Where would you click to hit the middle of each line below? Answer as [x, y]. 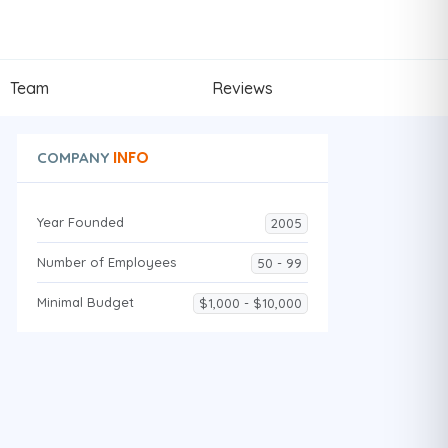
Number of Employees [106, 261]
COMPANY [72, 157]
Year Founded [80, 221]
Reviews [242, 87]
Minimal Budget [85, 301]
